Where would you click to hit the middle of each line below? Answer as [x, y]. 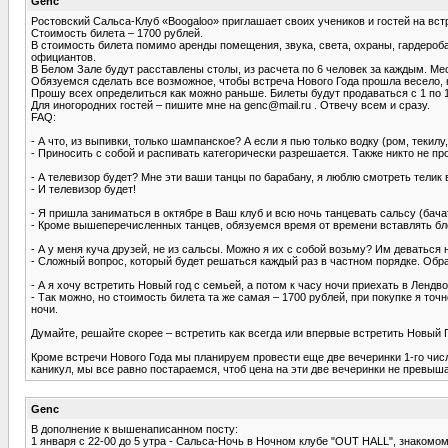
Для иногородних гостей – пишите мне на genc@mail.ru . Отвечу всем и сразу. [230, 104]
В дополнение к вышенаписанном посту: [134, 428]
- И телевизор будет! [83, 188]
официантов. [63, 56]
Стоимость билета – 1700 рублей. [117, 32]
